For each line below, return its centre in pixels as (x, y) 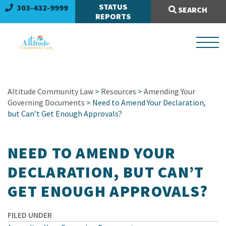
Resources (119, 91)
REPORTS (113, 16)
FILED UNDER (30, 215)
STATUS (113, 7)
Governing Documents (46, 102)
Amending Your (169, 91)
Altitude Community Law (50, 91)
